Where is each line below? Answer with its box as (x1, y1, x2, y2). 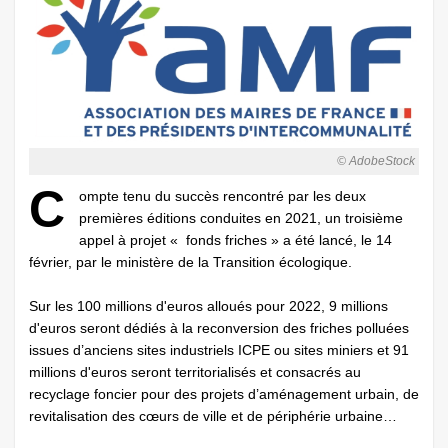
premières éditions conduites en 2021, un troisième (79, 210, 403, 227)
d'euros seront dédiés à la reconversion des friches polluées (29, 320, 409, 337)
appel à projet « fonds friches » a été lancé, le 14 (79, 232, 392, 249)
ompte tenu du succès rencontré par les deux (79, 188, 366, 205)
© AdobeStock (337, 154, 415, 169)
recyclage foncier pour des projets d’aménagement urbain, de (29, 386, 419, 403)
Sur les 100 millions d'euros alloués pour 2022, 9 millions (29, 298, 388, 315)
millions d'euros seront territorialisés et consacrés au (29, 364, 361, 381)
